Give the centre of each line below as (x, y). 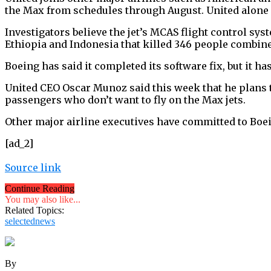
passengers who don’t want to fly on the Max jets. (125, 100)
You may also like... (43, 199)
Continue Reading (40, 188)
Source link (33, 167)
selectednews (30, 221)
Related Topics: (34, 210)
